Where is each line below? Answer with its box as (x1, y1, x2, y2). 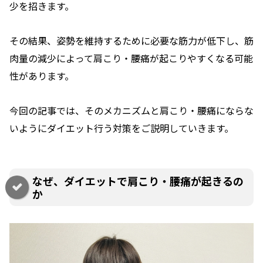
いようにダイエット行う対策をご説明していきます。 (9, 120, 234, 135)
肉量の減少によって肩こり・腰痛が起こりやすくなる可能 (9, 50, 253, 65)
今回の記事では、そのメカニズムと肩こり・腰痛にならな (9, 103, 254, 117)
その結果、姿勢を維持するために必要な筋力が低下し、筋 (9, 33, 254, 48)
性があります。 (9, 68, 74, 83)
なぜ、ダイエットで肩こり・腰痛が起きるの (32, 173, 244, 188)
